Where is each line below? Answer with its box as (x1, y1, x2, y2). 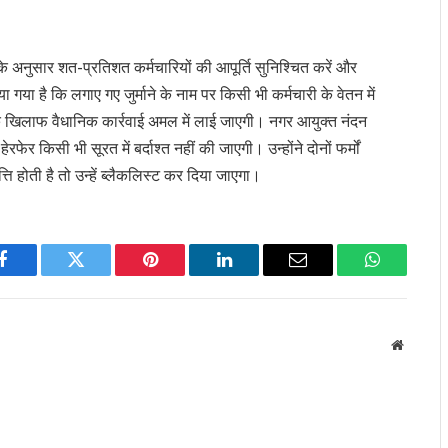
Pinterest (148, 265, 212, 284)
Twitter (74, 265, 127, 284)
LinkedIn (222, 265, 289, 284)
